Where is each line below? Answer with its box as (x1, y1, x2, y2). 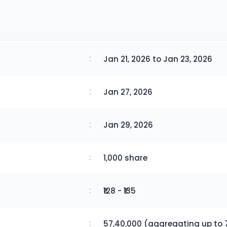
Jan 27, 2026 (103, 86, 153, 97)
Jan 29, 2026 (103, 119, 153, 130)
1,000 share (103, 152, 147, 163)
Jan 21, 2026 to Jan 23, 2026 (103, 53, 212, 64)
